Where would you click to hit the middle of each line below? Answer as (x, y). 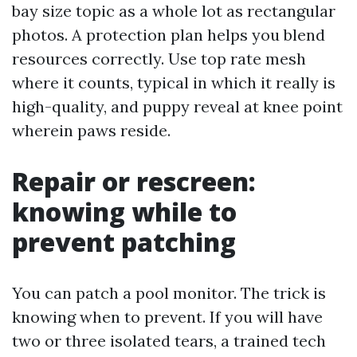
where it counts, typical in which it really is (174, 82)
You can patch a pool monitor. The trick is (169, 293)
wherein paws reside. (91, 130)
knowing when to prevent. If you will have (167, 317)
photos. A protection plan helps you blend (169, 35)
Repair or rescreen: (134, 181)
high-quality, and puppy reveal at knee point (177, 106)
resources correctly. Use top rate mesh (159, 59)
